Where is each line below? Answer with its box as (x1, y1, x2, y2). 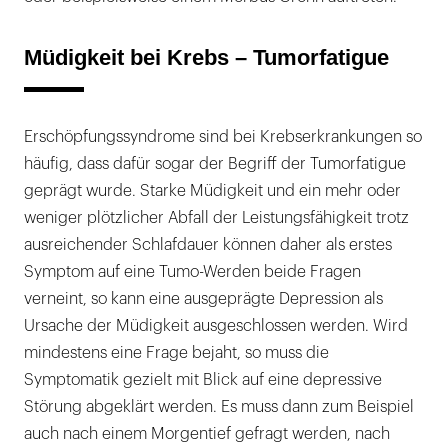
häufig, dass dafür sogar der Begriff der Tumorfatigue (24, 156, 406, 173)
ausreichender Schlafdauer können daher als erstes (24, 237, 392, 254)
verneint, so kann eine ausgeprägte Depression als (24, 291, 383, 308)
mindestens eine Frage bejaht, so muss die (24, 345, 329, 362)
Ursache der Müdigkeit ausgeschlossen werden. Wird (24, 318, 408, 335)
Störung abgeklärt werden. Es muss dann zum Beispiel (24, 399, 414, 416)
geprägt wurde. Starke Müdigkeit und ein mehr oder (24, 183, 401, 200)
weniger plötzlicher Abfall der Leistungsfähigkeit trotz (24, 210, 409, 227)
